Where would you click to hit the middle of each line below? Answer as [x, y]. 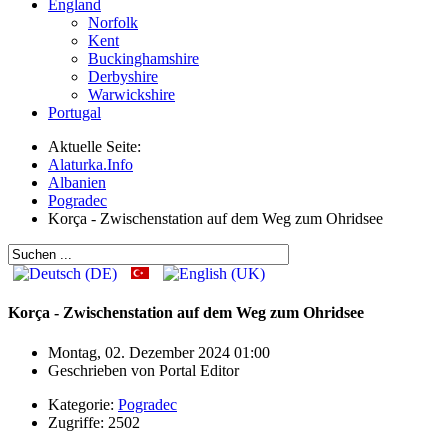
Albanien [77, 182]
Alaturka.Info [90, 164]
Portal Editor [199, 370]
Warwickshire [131, 94]
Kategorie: [83, 404]
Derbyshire [123, 76]
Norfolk [113, 22]
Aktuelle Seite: [98, 146]
